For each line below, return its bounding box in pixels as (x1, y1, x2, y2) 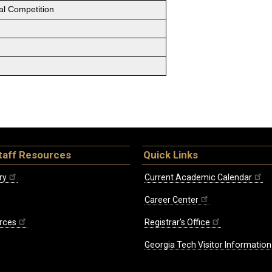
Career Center (144, 195, 199, 205)
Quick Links (143, 149, 198, 161)
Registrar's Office (144, 217, 210, 228)
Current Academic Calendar (144, 172, 252, 183)
